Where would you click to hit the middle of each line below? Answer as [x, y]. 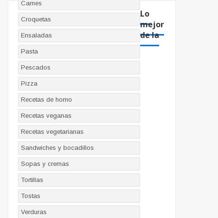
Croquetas [36, 19]
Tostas [31, 196]
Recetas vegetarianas [52, 132]
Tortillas [32, 180]
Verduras [34, 212]
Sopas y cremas [45, 164]
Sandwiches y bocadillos [57, 148]
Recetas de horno [46, 100]
